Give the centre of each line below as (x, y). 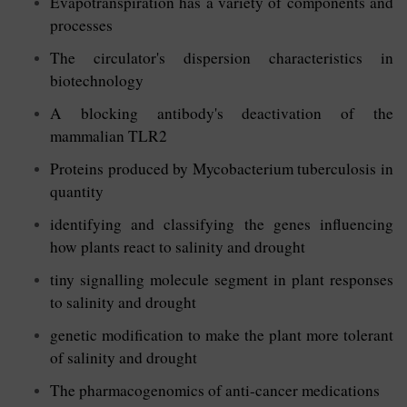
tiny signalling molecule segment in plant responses (222, 279)
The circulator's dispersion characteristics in (222, 57)
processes (81, 25)
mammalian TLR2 (109, 135)
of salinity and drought (124, 357)
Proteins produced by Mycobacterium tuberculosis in (222, 168)
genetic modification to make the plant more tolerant (222, 334)
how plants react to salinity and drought (178, 246)
